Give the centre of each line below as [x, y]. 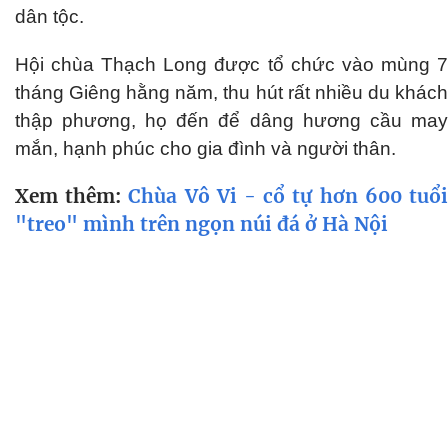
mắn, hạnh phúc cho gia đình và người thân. [205, 149]
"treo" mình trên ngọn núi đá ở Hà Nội [201, 224]
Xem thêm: [72, 196]
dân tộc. [52, 17]
